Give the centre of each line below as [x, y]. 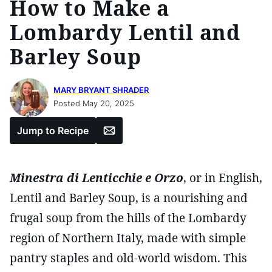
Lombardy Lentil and [125, 32]
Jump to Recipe [53, 130]
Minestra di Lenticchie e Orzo [97, 178]
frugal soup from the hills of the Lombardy [128, 218]
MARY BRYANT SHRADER [101, 90]
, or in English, [223, 178]
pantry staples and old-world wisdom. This [128, 258]
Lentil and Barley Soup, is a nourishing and [129, 198]
